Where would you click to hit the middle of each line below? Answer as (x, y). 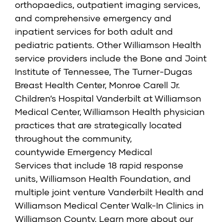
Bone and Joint (173, 58)
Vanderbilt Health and (156, 192)
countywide (41, 152)
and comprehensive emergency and (93, 18)
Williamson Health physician (143, 112)
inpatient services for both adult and (94, 31)
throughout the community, (73, 139)
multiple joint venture (61, 192)
